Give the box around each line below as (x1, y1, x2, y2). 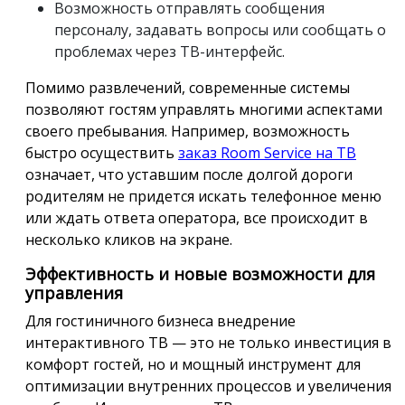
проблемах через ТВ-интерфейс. (54, 41, 285, 61)
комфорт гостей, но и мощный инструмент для (25, 353, 361, 374)
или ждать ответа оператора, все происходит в (25, 207, 368, 228)
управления (25, 281, 123, 304)
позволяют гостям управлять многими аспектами (25, 99, 382, 119)
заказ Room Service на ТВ (178, 142, 356, 163)
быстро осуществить (25, 142, 178, 163)
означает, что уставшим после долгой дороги (25, 164, 353, 184)
